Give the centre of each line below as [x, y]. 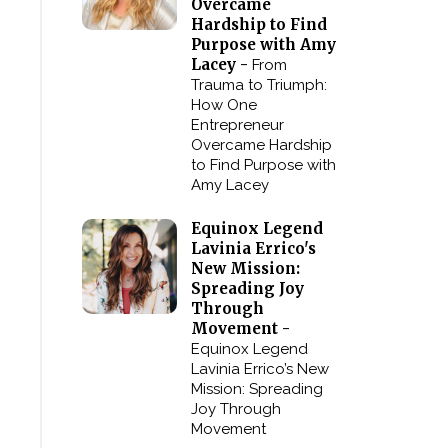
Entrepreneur [238, 125]
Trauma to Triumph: [259, 85]
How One [224, 105]
